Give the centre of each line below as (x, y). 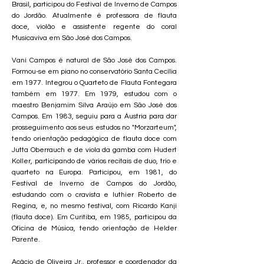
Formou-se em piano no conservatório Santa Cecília (94, 72)
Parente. (26, 240)
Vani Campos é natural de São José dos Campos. (94, 60)
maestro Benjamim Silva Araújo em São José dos (94, 105)
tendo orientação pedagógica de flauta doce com (94, 139)
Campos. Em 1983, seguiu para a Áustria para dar (94, 116)
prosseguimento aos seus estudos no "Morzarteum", (94, 128)
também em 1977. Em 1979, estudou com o (94, 94)
